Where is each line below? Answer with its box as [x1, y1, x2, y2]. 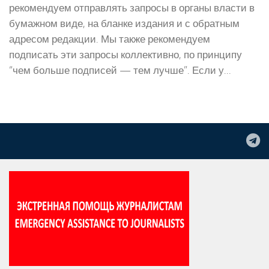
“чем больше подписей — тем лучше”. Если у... [9, 64, 231, 76]
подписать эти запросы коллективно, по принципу [9, 48, 242, 61]
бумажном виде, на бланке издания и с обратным [9, 17, 240, 29]
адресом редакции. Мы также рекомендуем [9, 32, 210, 45]
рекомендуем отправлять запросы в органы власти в [9, 1, 255, 14]
